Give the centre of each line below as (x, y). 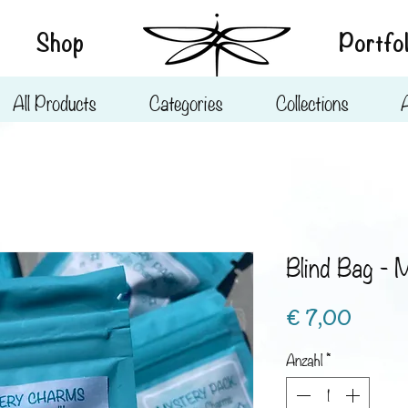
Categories (186, 101)
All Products (55, 101)
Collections (312, 101)
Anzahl (304, 359)
